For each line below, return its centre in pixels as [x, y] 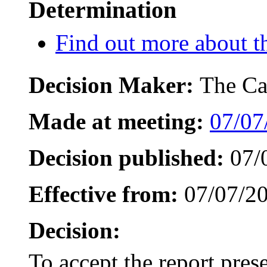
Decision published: [126, 158]
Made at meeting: [116, 122]
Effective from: [103, 194]
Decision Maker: [114, 85]
